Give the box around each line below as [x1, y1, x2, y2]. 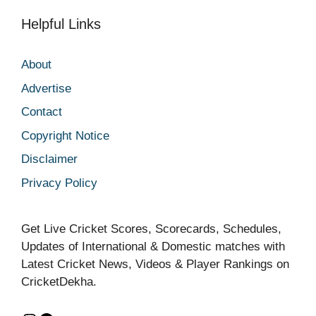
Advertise [21, 81, 71, 95]
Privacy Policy [21, 176, 97, 190]
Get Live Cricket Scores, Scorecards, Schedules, [21, 221, 281, 236]
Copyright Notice [21, 128, 109, 142]
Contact [21, 105, 62, 119]
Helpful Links [21, 16, 101, 32]
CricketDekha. [21, 274, 97, 288]
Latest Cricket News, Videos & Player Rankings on [21, 257, 289, 271]
